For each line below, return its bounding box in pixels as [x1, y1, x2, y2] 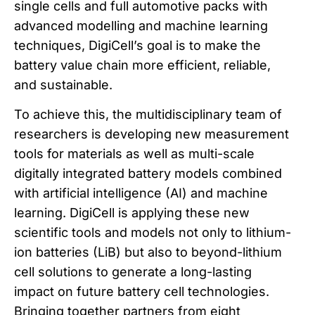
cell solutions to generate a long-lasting [14, 264, 252, 279]
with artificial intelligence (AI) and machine [14, 186, 268, 200]
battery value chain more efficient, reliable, [14, 57, 271, 72]
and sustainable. [14, 77, 112, 92]
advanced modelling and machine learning [14, 18, 268, 33]
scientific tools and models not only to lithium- [14, 225, 291, 240]
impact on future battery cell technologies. [14, 284, 269, 299]
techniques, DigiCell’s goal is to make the [14, 37, 261, 53]
